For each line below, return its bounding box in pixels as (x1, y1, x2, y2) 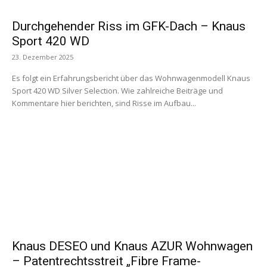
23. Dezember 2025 (12, 52, 73, 62)
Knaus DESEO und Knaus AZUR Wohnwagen (12, 239, 253, 254)
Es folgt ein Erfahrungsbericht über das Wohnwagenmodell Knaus (12, 73, 250, 84)
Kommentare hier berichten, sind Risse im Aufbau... (12, 98, 196, 109)
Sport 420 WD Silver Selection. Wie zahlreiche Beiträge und (12, 85, 223, 97)
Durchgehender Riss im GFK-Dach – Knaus (12, 19, 246, 34)
